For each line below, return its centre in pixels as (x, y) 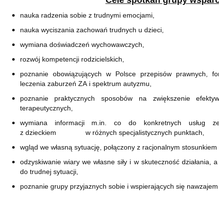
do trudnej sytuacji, (49, 172)
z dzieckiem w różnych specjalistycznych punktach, (112, 133)
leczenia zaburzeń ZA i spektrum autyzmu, (86, 84)
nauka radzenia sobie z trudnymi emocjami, (87, 15)
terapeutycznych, (46, 108)
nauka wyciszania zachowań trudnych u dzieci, (92, 30)
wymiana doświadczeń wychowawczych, (82, 45)
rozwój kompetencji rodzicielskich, (72, 59)
